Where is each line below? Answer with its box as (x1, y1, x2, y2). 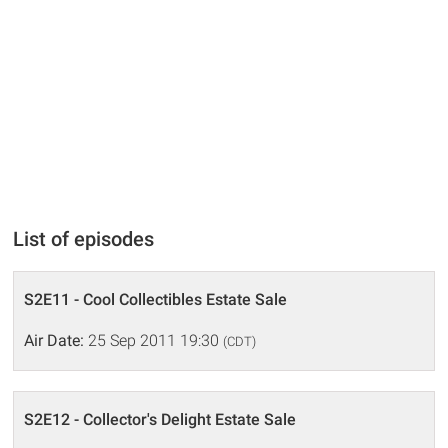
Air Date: (24, 331, 85, 350)
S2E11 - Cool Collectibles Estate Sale (24, 290, 288, 309)
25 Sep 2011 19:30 (84, 331, 224, 350)
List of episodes (13, 227, 155, 251)
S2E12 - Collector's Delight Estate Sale (24, 410, 297, 429)
